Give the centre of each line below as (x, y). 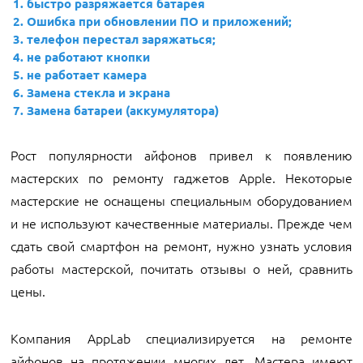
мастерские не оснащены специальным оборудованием (181, 200)
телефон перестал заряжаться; (121, 39)
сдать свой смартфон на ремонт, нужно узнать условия (181, 246)
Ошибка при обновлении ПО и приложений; (159, 21)
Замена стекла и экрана (98, 92)
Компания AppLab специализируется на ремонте (181, 338)
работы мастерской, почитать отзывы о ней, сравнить (181, 268)
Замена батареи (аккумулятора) (123, 110)
